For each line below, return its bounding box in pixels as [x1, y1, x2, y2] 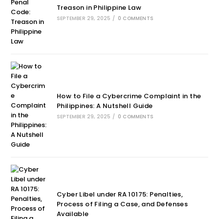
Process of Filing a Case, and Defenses [56, 199, 188, 209]
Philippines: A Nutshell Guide [56, 101, 153, 110]
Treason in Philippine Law [56, 2, 141, 12]
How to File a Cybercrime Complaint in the [56, 91, 201, 101]
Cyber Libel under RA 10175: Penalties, [56, 189, 183, 199]
